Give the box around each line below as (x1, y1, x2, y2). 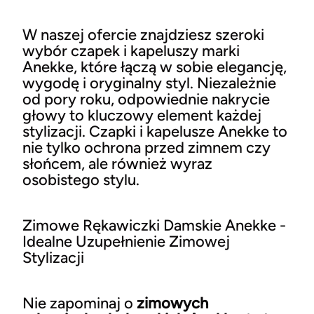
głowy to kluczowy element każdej (22, 105, 261, 125)
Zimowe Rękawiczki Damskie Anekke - (22, 215, 286, 235)
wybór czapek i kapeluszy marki (22, 41, 240, 60)
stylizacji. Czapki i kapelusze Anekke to (22, 121, 287, 141)
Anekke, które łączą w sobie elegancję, (22, 57, 287, 76)
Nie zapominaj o (22, 293, 137, 313)
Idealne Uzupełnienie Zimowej (22, 231, 230, 251)
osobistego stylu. (22, 170, 139, 189)
